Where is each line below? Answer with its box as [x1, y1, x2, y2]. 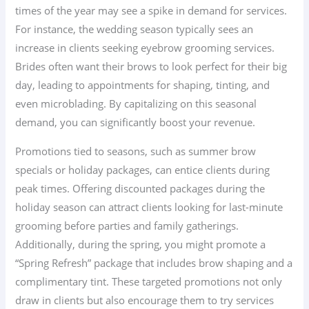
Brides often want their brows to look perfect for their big [15, 59, 288, 74]
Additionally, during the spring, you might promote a [15, 237, 266, 251]
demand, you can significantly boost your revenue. [15, 115, 256, 130]
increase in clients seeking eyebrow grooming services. [15, 41, 275, 55]
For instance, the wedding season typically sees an [15, 22, 254, 37]
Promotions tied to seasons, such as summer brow [15, 143, 257, 158]
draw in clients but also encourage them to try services [15, 292, 275, 307]
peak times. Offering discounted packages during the [15, 181, 266, 195]
